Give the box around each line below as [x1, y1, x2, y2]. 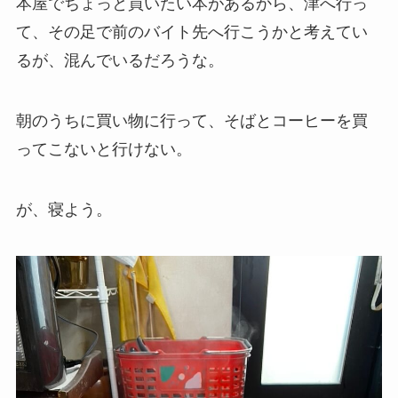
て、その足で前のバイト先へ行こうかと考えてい [15, 23, 368, 42]
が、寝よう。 [15, 200, 112, 219]
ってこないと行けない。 [15, 139, 192, 158]
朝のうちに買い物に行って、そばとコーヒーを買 [15, 111, 368, 130]
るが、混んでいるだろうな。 [15, 52, 224, 70]
